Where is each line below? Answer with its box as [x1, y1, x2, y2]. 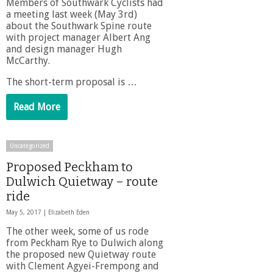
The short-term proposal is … [6, 76, 137, 88]
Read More [13, 101, 60, 113]
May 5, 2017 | [6, 208, 48, 216]
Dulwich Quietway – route [6, 174, 158, 189]
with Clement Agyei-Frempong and [6, 260, 159, 272]
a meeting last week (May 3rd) [6, 8, 137, 20]
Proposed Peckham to [6, 159, 133, 174]
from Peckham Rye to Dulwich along [6, 236, 163, 249]
